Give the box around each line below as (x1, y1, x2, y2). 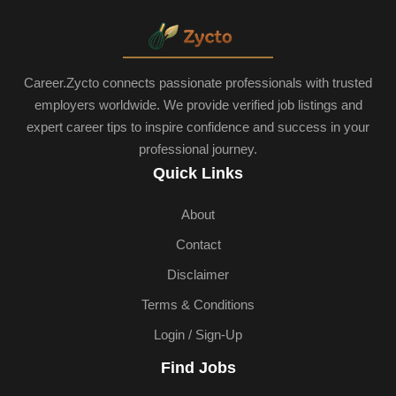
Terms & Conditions (141, 298, 255, 313)
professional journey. (139, 141, 257, 157)
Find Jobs (160, 359, 236, 377)
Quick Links (153, 164, 243, 183)
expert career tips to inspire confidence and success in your (27, 119, 369, 135)
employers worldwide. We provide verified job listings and (34, 97, 362, 113)
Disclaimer (167, 268, 229, 283)
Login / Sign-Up (154, 328, 242, 343)
